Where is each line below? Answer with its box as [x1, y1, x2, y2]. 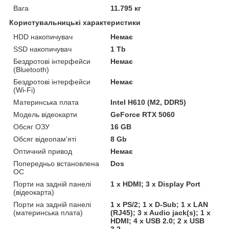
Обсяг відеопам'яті [13, 134, 76, 143]
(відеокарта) [13, 188, 54, 196]
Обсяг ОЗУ [13, 122, 50, 131]
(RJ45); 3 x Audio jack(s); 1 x [110, 208, 211, 217]
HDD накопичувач [13, 32, 73, 41]
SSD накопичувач [13, 44, 72, 53]
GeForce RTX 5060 [110, 110, 175, 119]
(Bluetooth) [13, 65, 49, 74]
